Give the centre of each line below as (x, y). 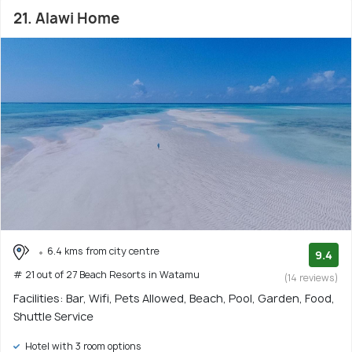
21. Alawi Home (66, 18)
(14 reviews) (312, 277)
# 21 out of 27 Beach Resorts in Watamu (106, 274)
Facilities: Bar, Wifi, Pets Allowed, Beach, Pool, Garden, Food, (174, 298)
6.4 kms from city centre (103, 251)
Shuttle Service (53, 316)
